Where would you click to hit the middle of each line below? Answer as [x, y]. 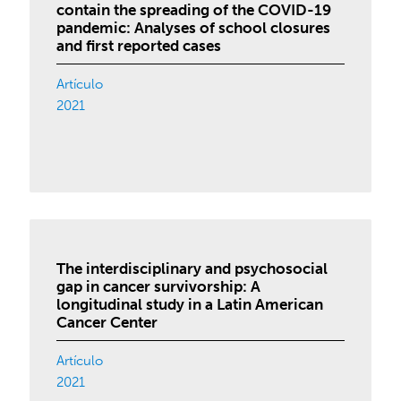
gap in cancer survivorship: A [159, 286]
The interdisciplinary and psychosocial [192, 269]
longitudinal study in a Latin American [190, 304]
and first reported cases [139, 46]
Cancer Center [107, 322]
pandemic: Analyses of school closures [194, 28]
